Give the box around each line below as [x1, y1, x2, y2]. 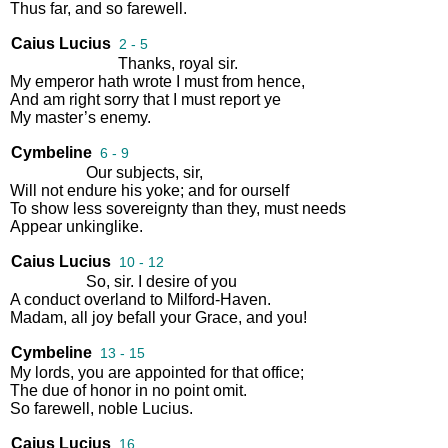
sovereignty [106, 199, 188, 217]
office [262, 363, 300, 381]
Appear [10, 217, 62, 235]
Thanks [118, 54, 171, 72]
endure [67, 181, 117, 199]
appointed [135, 363, 206, 381]
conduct [24, 290, 80, 308]
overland [84, 290, 146, 308]
